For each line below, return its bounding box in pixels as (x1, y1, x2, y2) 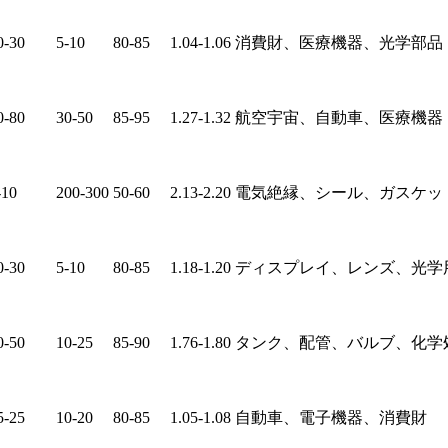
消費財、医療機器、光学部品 (235, 34, 443, 52)
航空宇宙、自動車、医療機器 (235, 109, 443, 127)
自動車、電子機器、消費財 (235, 409, 427, 427)
